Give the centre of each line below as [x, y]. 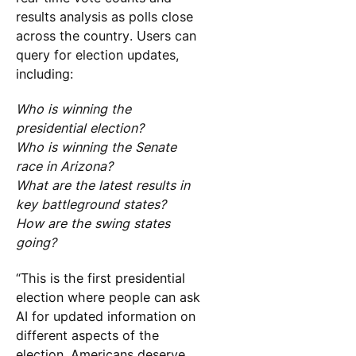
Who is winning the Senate [96, 147]
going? [36, 243]
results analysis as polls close [104, 17]
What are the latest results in [103, 186]
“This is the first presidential [100, 278]
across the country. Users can [106, 36]
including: [44, 74]
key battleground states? [91, 205]
